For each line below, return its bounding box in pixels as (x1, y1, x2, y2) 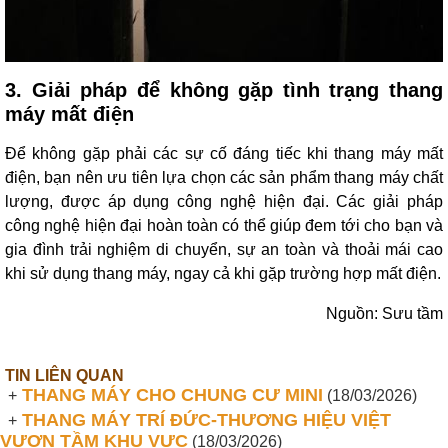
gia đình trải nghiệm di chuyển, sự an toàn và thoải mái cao (5, 241, 443, 258)
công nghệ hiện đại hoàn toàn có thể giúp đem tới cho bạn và (5, 217, 443, 234)
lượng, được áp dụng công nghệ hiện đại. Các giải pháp (5, 193, 443, 210)
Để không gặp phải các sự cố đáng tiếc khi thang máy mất (5, 145, 443, 162)
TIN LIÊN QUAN (5, 367, 124, 384)
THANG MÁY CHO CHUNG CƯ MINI (17, 385, 323, 405)
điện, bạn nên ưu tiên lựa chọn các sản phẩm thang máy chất (5, 169, 443, 186)
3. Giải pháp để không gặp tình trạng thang (5, 79, 443, 101)
